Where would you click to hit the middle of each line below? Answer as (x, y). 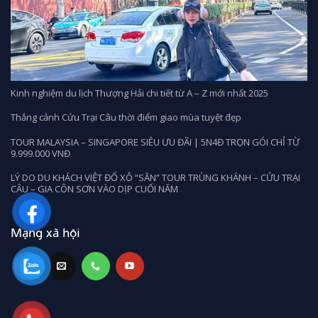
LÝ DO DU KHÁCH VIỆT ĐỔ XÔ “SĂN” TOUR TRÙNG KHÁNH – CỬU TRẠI (155, 177)
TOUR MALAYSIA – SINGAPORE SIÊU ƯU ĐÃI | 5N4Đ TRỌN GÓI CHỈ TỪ (155, 142)
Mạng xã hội (45, 232)
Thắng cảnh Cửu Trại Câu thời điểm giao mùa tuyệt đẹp (126, 117)
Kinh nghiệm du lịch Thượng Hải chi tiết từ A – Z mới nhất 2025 (139, 93)
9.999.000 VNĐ (40, 153)
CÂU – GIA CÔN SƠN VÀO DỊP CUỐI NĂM (94, 188)
